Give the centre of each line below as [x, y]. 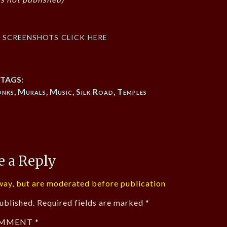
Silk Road [95, 92]
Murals [32, 92]
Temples [132, 92]
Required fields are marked [91, 203]
